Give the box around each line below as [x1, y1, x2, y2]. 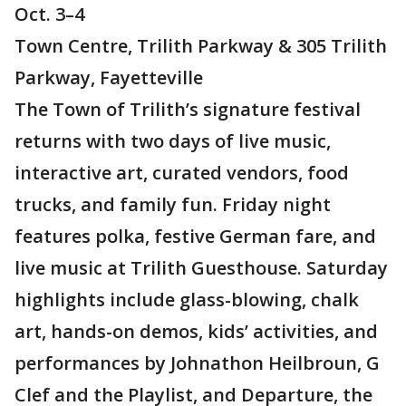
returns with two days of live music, [14, 129, 331, 154]
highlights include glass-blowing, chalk [14, 287, 359, 313]
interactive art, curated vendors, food [14, 160, 349, 186]
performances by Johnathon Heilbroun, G [14, 351, 380, 376]
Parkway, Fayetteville [14, 65, 203, 91]
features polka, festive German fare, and [14, 224, 376, 249]
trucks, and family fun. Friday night [14, 192, 331, 217]
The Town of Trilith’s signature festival [14, 97, 361, 122]
